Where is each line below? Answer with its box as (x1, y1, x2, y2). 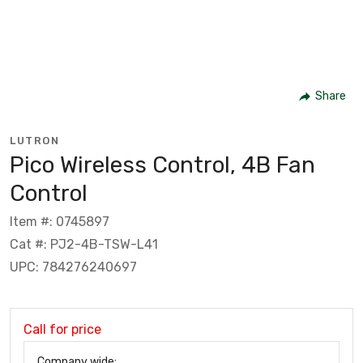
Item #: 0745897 (10, 213, 109, 229)
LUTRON (10, 134, 59, 147)
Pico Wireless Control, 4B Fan (10, 151, 315, 178)
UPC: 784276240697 (10, 258, 137, 275)
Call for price (23, 321, 101, 337)
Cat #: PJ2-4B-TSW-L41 (10, 236, 158, 252)
